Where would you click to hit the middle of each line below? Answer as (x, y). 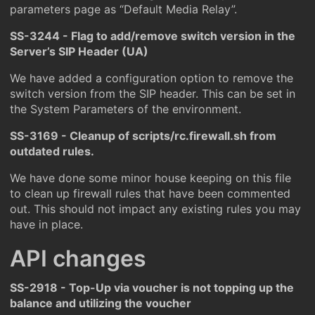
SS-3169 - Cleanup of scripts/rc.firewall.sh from (143, 136)
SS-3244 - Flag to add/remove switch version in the (153, 36)
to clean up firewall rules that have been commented (150, 193)
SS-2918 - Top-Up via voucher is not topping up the (152, 288)
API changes (78, 258)
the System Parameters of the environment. (126, 109)
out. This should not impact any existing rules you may (155, 209)
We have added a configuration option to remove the (152, 78)
